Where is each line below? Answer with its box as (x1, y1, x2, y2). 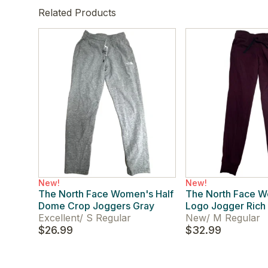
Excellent (38, 212, 80, 224)
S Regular (83, 212, 131, 224)
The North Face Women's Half (38, 188, 173, 200)
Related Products (38, 7, 116, 19)
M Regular (210, 212, 261, 224)
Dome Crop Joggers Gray (38, 200, 154, 212)
